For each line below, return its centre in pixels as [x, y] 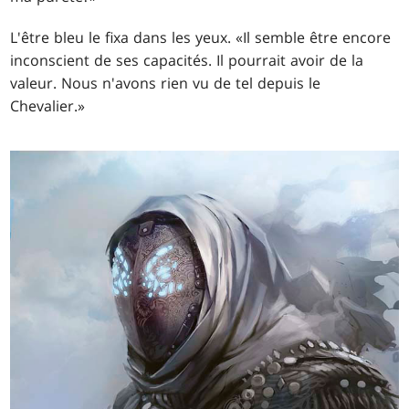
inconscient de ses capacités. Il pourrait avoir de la [187, 61]
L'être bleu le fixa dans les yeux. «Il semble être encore [201, 38]
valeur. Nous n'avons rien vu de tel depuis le [166, 84]
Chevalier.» [48, 106]
